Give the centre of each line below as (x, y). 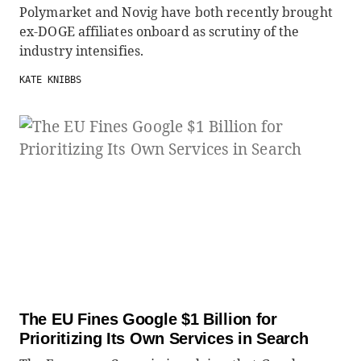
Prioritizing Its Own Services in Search (164, 338)
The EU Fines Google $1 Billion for (148, 319)
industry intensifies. (82, 51)
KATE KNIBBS (50, 80)
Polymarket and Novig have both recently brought (176, 12)
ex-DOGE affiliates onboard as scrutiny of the (160, 31)
